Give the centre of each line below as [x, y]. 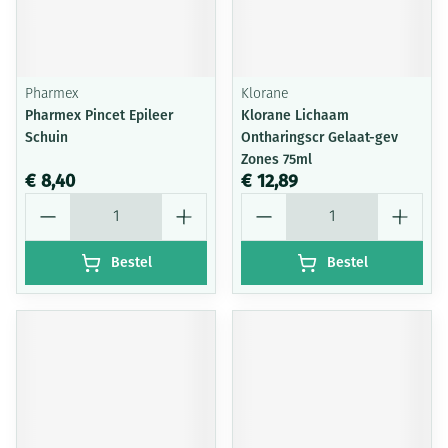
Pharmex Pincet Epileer [99, 115]
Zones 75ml [276, 159]
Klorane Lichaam [295, 115]
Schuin [46, 137]
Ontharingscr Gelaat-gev [319, 137]
